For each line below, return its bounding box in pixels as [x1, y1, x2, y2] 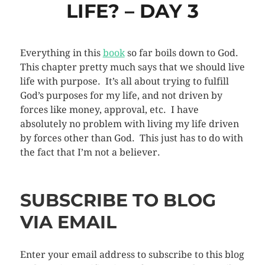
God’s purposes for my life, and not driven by [20, 89, 222, 101]
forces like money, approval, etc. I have [20, 104, 199, 115]
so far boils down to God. [124, 47, 241, 59]
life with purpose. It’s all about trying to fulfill [20, 75, 229, 87]
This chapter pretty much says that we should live [20, 61, 245, 73]
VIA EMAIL [20, 211, 117, 233]
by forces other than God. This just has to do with [20, 132, 243, 144]
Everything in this [20, 47, 103, 59]
